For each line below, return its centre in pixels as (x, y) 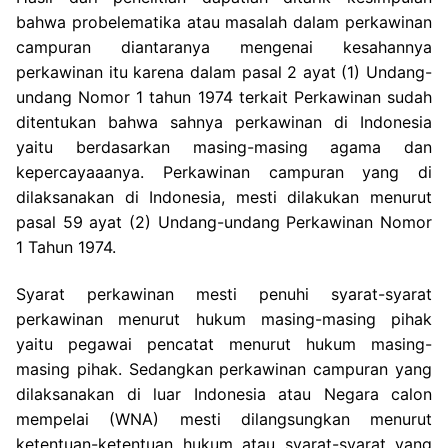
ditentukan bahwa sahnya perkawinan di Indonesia (224, 121)
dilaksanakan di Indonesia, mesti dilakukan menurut (224, 196)
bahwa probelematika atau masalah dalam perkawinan (224, 21)
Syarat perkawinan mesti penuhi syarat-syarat (224, 294)
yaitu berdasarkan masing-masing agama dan (224, 146)
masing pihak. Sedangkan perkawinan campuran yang (224, 369)
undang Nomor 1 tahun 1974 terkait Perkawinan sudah (224, 96)
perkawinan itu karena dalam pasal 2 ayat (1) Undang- (224, 71)
